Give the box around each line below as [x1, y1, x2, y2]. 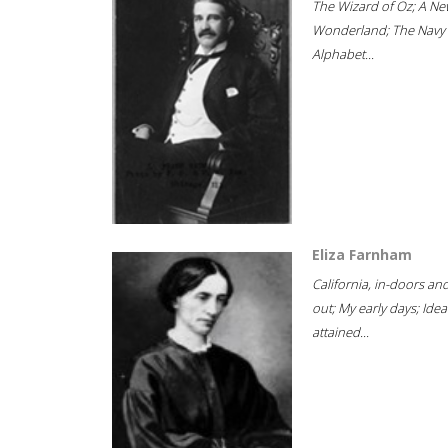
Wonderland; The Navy [312, 21, 445, 39]
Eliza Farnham [312, 245, 412, 264]
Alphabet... [312, 45, 374, 63]
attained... [312, 323, 369, 341]
